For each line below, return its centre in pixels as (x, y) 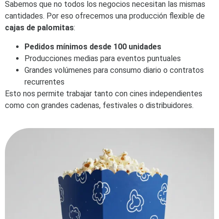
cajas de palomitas (39, 28)
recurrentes (44, 82)
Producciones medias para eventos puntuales (103, 58)
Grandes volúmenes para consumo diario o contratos (114, 70)
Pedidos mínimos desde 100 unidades (93, 46)
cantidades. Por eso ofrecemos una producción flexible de (105, 16)
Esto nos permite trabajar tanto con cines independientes (104, 93)
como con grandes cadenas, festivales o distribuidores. (99, 105)
